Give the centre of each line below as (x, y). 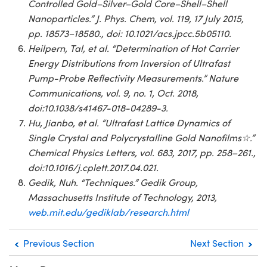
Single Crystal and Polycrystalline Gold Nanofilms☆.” (141, 137)
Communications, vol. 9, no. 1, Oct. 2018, (113, 92)
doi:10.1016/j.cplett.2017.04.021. (93, 167)
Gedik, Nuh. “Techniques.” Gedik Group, (113, 182)
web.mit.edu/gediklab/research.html (108, 212)
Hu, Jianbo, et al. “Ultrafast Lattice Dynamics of (129, 122)
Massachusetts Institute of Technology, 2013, (122, 197)
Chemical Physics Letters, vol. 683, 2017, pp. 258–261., (142, 152)
